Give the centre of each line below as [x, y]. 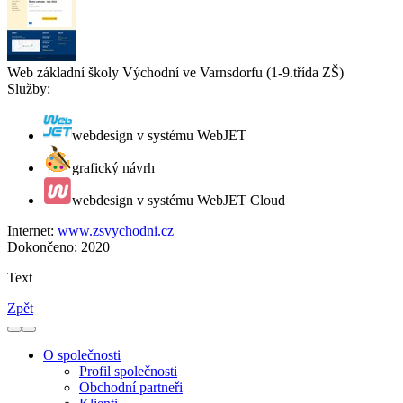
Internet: [31, 231]
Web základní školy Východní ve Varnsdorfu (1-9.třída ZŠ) [175, 73]
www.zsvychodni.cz [116, 231]
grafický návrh [113, 168]
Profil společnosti [128, 372]
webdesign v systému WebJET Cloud [179, 201]
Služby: [29, 89]
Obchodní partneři [131, 388]
